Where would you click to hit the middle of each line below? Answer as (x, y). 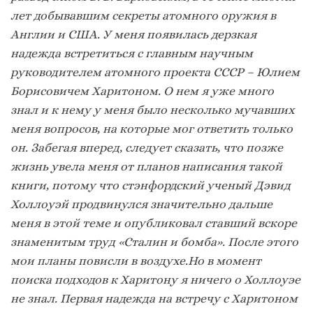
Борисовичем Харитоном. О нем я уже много (142, 91)
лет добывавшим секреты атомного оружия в (143, 16)
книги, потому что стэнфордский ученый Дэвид (151, 185)
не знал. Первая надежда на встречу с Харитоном (154, 299)
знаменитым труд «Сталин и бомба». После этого (154, 242)
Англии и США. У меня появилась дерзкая (133, 35)
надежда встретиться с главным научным (132, 53)
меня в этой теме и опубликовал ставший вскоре (154, 223)
